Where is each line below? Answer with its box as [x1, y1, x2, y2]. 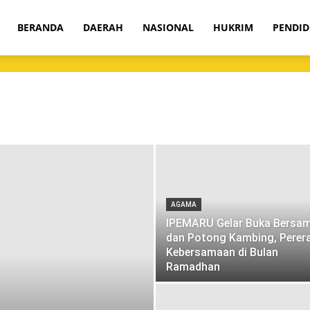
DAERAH [83, 21, 123, 34]
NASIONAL [143, 21, 194, 34]
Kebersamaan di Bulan [166, 246, 278, 259]
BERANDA [17, 21, 64, 34]
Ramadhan [166, 260, 220, 273]
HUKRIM [213, 21, 253, 34]
